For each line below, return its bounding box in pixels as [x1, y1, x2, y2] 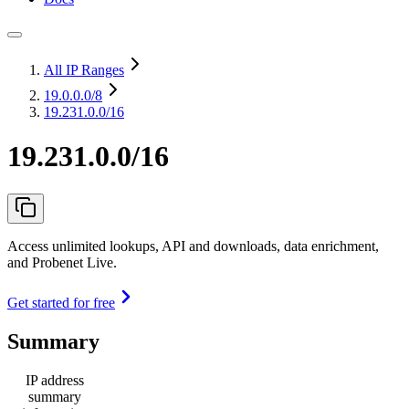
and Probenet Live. [7, 254, 117, 270]
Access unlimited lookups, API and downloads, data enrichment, [7, 237, 379, 254]
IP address [26, 372, 84, 388]
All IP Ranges [44, 62, 124, 78]
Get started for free [7, 294, 115, 310]
